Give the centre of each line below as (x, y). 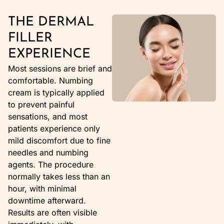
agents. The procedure (51, 165)
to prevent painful (41, 105)
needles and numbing (48, 153)
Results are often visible (52, 213)
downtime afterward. (47, 201)
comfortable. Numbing (50, 81)
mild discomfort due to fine (59, 141)
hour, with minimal (42, 189)
